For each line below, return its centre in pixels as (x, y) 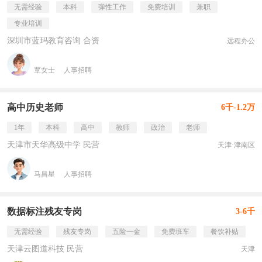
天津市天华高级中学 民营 (53, 145)
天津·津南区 (236, 145)
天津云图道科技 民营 (45, 249)
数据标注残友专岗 (44, 211)
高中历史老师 (35, 107)
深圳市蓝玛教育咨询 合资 (53, 41)
